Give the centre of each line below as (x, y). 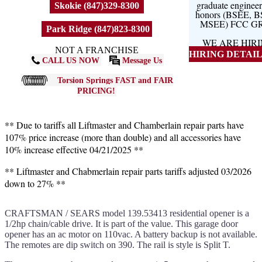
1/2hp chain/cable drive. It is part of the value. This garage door (121, 223)
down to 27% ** (35, 183)
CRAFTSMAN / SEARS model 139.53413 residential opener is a (127, 213)
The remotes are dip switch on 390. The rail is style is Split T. (118, 244)
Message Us (141, 60)
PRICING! (96, 90)
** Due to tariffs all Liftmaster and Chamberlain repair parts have (124, 125)
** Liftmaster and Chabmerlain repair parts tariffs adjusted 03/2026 (128, 171)
